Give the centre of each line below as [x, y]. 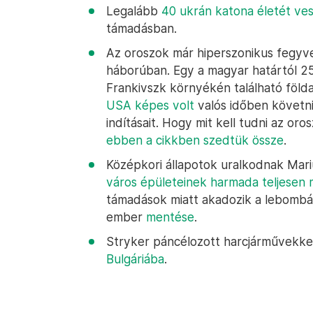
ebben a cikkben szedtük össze [195, 140]
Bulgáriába [135, 259]
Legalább [134, 11]
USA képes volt [150, 105]
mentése [170, 217]
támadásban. [141, 28]
